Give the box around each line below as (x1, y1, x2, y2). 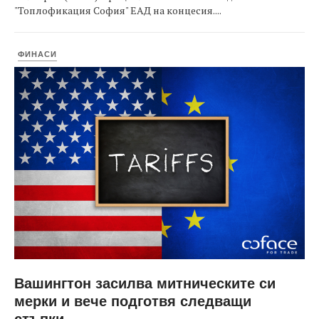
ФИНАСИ (18, 48, 57, 59)
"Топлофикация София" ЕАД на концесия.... (14, 4, 221, 17)
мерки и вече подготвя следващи (14, 290, 251, 310)
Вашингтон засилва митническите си (14, 272, 276, 293)
